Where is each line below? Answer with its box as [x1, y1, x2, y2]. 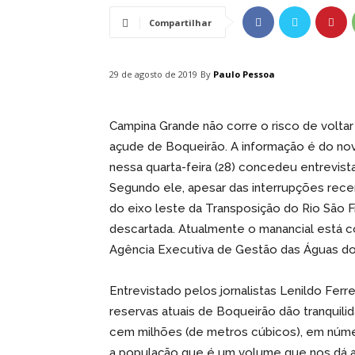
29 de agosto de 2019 [109, 68, 197, 81]
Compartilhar [149, 17, 212, 29]
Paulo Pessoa [213, 67, 275, 80]
